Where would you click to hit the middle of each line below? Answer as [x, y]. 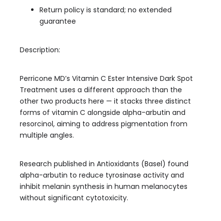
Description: [40, 50]
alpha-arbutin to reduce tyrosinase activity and [102, 175]
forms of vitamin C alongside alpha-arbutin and [103, 112]
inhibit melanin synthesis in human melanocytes [104, 186]
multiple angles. [47, 135]
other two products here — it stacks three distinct [105, 101]
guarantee [58, 21]
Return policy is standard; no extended [106, 10]
